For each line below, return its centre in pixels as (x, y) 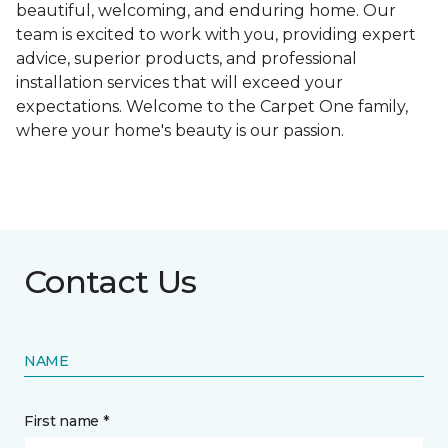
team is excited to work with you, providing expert (216, 35)
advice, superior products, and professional (186, 59)
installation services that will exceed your (179, 83)
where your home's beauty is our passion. (180, 131)
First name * (66, 421)
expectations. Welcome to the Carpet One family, (212, 107)
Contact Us (110, 282)
